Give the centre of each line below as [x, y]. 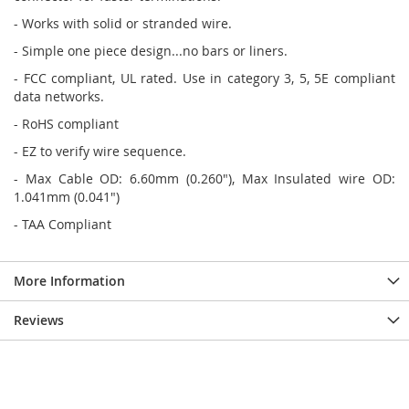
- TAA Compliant [63, 225]
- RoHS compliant [66, 124]
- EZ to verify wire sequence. [100, 152]
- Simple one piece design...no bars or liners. [151, 51]
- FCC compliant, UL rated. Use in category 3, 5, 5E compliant [204, 79]
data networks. [59, 97]
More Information [69, 281]
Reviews [39, 320]
